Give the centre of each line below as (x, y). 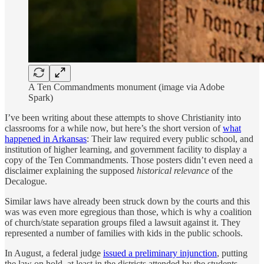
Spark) (41, 97)
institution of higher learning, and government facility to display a (126, 149)
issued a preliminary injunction (160, 253)
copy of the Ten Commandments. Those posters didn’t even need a (129, 160)
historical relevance (173, 170)
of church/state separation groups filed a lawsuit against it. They (123, 222)
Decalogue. (26, 181)
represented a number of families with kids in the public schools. (124, 233)
